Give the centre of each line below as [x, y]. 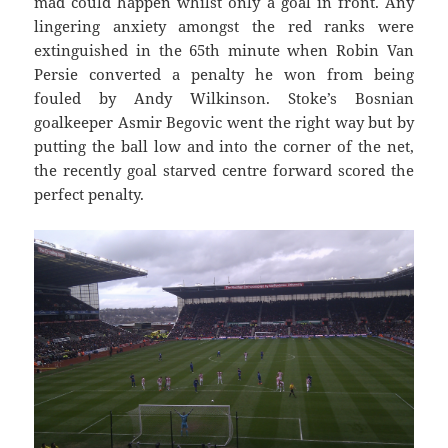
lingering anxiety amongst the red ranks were [224, 26]
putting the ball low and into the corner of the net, [224, 146]
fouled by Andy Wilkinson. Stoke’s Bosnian [224, 98]
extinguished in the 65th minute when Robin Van [224, 50]
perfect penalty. [89, 194]
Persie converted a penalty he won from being [224, 74]
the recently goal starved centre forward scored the [224, 170]
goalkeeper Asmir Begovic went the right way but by [224, 122]
